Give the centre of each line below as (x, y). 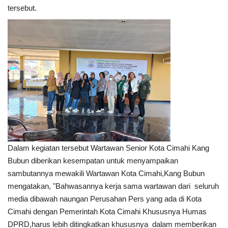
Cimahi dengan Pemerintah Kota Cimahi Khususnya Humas (107, 211)
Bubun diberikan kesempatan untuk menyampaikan (93, 160)
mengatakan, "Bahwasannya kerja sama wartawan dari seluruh (113, 186)
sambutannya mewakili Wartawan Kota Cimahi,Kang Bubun (106, 173)
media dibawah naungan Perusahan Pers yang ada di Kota (105, 198)
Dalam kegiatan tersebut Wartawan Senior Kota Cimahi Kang (108, 148)
